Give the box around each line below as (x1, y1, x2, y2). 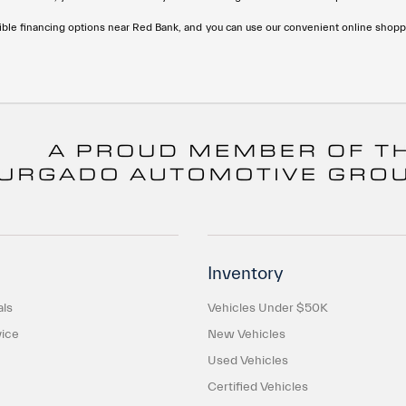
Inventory (207, 263, 284, 284)
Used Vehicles (207, 353, 288, 368)
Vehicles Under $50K (207, 301, 328, 315)
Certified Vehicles (207, 380, 308, 394)
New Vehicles (207, 327, 285, 342)
